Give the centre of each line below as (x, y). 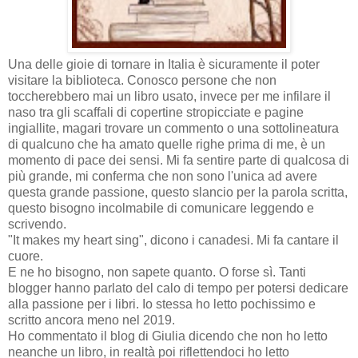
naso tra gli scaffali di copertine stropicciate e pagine (156, 112)
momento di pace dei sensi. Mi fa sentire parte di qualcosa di (179, 160)
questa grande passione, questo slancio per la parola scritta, (178, 192)
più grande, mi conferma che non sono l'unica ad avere (163, 176)
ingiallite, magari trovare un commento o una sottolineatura (173, 128)
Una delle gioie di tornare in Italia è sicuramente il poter (164, 64)
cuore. (26, 256)
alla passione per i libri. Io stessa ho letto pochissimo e (162, 304)
